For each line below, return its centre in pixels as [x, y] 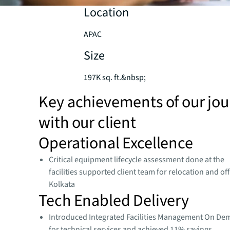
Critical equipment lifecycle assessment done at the [137, 159]
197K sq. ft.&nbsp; [115, 77]
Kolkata [62, 184]
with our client [87, 122]
